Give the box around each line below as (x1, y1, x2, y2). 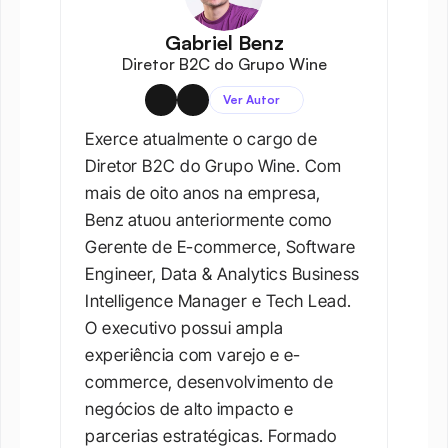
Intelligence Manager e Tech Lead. (85, 291, 352, 312)
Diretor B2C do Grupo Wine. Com (85, 156, 342, 177)
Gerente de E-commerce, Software (85, 237, 356, 258)
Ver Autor (222, 92, 280, 108)
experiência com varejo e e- (85, 345, 301, 366)
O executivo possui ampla (85, 318, 284, 339)
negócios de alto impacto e (85, 399, 294, 420)
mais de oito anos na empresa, (85, 183, 321, 204)
